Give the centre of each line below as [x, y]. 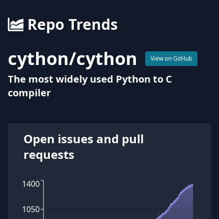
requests [49, 154]
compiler [29, 93]
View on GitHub [171, 58]
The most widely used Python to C [90, 79]
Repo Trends [73, 24]
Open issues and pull [84, 139]
